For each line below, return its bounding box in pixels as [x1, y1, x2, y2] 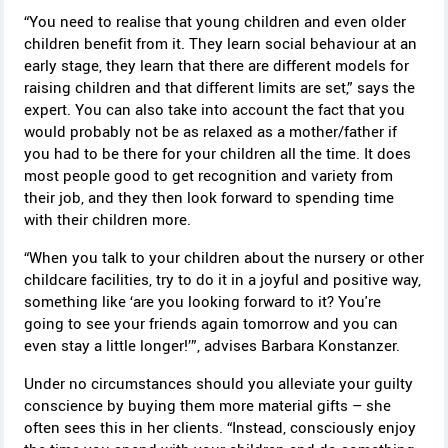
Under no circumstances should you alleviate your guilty [24, 373, 413, 394]
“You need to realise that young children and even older [24, 11, 406, 32]
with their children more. [24, 209, 191, 230]
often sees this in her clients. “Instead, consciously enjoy [24, 417, 416, 438]
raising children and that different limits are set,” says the [24, 77, 415, 98]
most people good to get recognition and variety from [24, 165, 393, 186]
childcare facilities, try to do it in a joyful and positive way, [24, 269, 421, 290]
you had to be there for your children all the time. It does [24, 143, 411, 164]
